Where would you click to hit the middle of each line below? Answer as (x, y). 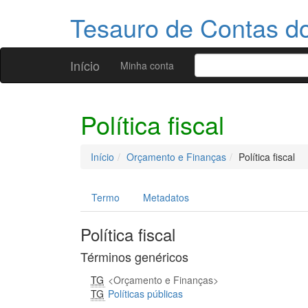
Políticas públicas (146, 294)
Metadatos (166, 197)
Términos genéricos (134, 256)
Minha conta (147, 65)
